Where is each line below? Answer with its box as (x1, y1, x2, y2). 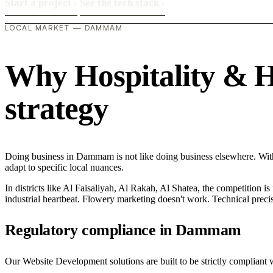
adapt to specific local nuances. (5, 161, 124, 172)
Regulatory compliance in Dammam (5, 221, 241, 239)
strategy (5, 91, 108, 126)
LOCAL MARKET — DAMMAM (5, 23, 123, 33)
